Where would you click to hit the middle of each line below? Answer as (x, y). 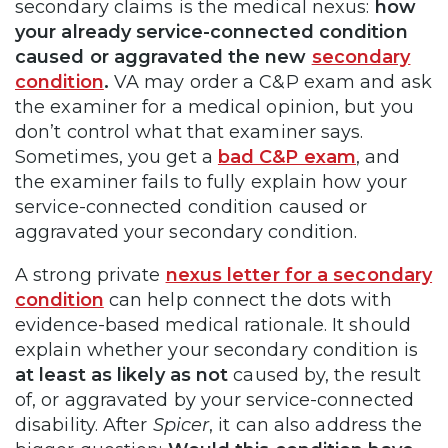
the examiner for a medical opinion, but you (214, 107)
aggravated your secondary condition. (186, 232)
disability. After (84, 425)
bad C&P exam (286, 157)
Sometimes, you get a (116, 157)
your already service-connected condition (211, 32)
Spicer (181, 425)
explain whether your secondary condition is (216, 350)
